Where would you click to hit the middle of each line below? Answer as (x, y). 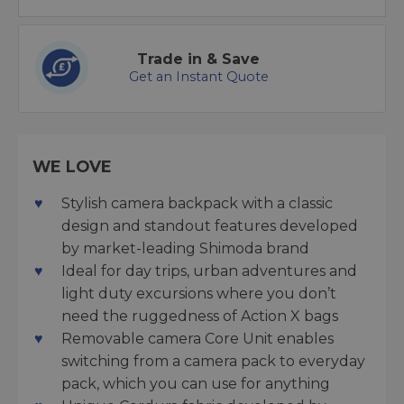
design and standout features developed (210, 226)
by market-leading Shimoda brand (185, 249)
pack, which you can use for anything (196, 384)
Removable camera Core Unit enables (197, 339)
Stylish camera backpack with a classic (197, 204)
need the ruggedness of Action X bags (200, 317)
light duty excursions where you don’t (199, 294)
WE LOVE (72, 167)
